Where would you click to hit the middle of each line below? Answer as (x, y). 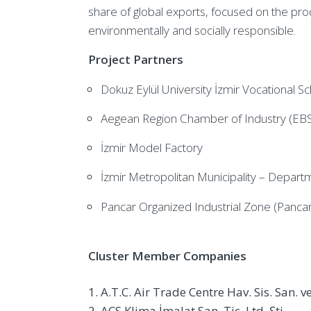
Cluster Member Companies (167, 255)
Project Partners (136, 60)
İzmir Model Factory (152, 148)
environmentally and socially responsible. (192, 30)
